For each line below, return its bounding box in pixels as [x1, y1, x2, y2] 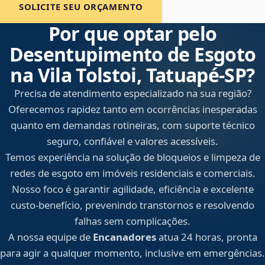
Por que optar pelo [48, 21, 217, 47]
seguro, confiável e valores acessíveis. [47, 134, 218, 148]
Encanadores [92, 230, 156, 244]
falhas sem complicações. [75, 214, 190, 228]
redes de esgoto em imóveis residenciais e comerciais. [9, 166, 256, 180]
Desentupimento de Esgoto [9, 41, 256, 67]
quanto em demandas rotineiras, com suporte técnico [10, 118, 255, 132]
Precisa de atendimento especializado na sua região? [14, 86, 251, 101]
